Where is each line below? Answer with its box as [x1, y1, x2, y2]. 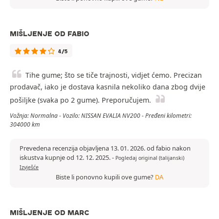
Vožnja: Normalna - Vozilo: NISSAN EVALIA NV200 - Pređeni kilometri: [10, 111, 192, 120]
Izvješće [20, 164, 39, 171]
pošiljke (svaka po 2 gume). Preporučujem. [10, 95, 151, 105]
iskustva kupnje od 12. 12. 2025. [20, 153, 112, 162]
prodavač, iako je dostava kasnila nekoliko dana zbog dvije [10, 82, 205, 92]
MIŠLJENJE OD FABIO [10, 29, 89, 39]
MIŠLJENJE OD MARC [10, 208, 89, 218]
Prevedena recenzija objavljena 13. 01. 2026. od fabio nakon [20, 144, 191, 153]
